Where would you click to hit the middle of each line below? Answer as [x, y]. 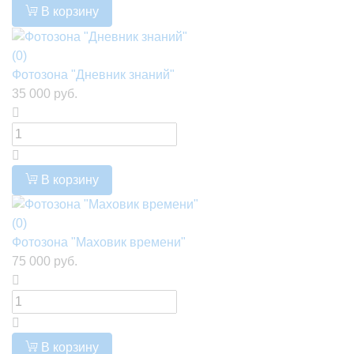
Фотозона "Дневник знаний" [93, 74]
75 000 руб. [45, 262]
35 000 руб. [45, 93]
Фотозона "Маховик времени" [99, 243]
